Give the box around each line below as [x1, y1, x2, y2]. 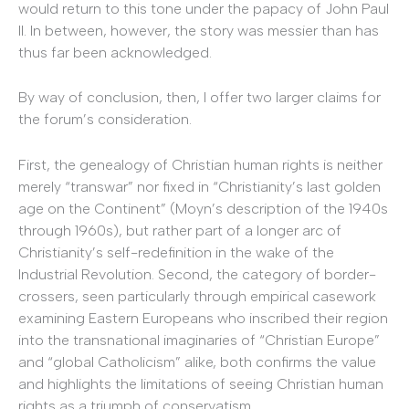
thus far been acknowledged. [18, 43, 212, 61]
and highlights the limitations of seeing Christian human [18, 374, 383, 393]
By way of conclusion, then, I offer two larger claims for [18, 89, 381, 107]
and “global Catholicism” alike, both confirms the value [18, 352, 376, 371]
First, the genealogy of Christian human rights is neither [18, 155, 383, 173]
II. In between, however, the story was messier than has [18, 21, 379, 39]
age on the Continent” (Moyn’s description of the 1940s [18, 199, 388, 217]
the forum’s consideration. [18, 110, 192, 129]
